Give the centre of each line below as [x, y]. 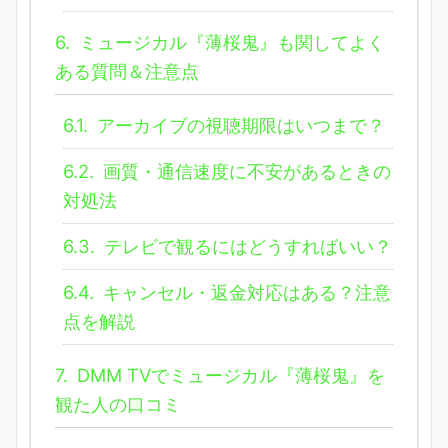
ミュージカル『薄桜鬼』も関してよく [229, 41]
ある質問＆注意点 [127, 70]
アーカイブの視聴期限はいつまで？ [238, 124]
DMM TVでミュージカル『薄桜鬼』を [228, 374]
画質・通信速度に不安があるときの [244, 170]
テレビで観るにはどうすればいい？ [245, 245]
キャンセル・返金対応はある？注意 [244, 291]
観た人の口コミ [118, 403]
